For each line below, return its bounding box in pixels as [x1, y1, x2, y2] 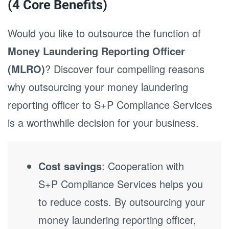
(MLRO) [8, 61, 45, 76]
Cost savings [38, 158, 102, 173]
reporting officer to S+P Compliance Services [8, 97, 212, 112]
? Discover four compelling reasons [45, 61, 204, 76]
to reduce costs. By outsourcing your [38, 194, 205, 209]
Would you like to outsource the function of [8, 26, 201, 40]
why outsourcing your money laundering [8, 79, 188, 94]
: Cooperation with [102, 158, 184, 173]
